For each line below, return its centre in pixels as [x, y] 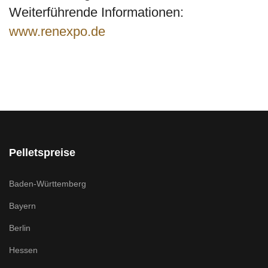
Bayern [22, 206]
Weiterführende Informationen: [96, 12]
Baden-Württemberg [48, 184]
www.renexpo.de [57, 31]
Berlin [20, 228]
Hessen [23, 250]
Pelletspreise [42, 153]
